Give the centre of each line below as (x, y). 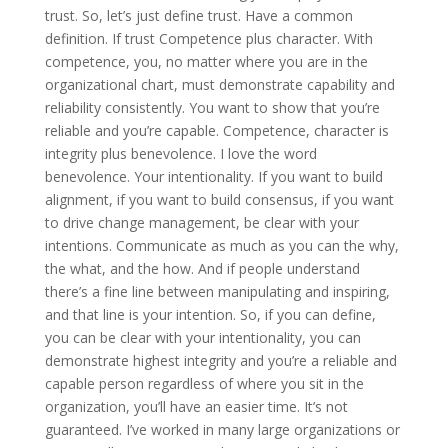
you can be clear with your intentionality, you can (202, 337)
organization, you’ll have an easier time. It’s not (196, 406)
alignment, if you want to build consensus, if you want (219, 199)
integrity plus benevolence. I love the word (180, 153)
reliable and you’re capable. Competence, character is (216, 130)
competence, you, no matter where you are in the (206, 61)
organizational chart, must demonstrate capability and (219, 84)
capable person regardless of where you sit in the (204, 383)
